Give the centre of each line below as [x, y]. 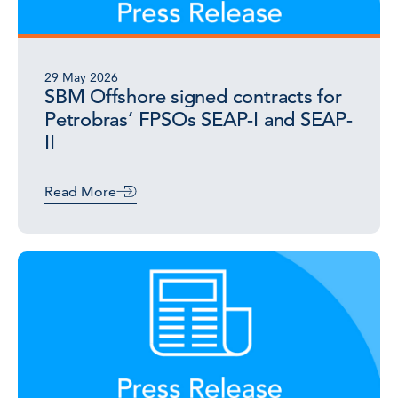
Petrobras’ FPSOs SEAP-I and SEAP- [199, 119]
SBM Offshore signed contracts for [193, 96]
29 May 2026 [81, 77]
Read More [80, 191]
